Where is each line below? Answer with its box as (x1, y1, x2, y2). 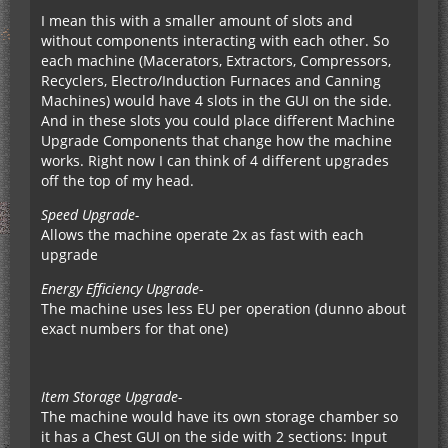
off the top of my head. (41, 171, 194, 190)
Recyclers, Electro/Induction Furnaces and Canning (41, 71, 381, 90)
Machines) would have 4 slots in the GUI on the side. (41, 91, 392, 110)
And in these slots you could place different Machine (41, 111, 395, 130)
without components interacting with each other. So (41, 31, 389, 50)
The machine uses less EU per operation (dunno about (41, 299, 406, 318)
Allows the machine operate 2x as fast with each (41, 225, 364, 244)
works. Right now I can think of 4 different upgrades (41, 151, 389, 170)
